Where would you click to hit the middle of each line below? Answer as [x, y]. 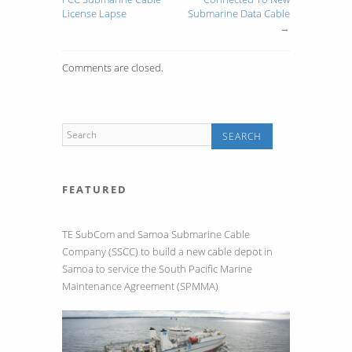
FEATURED [95, 189]
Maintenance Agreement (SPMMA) [140, 286]
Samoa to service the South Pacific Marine [157, 268]
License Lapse [94, 13]
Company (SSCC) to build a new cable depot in [167, 251]
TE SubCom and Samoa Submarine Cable [156, 234]
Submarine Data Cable [239, 13]
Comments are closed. [113, 67]
